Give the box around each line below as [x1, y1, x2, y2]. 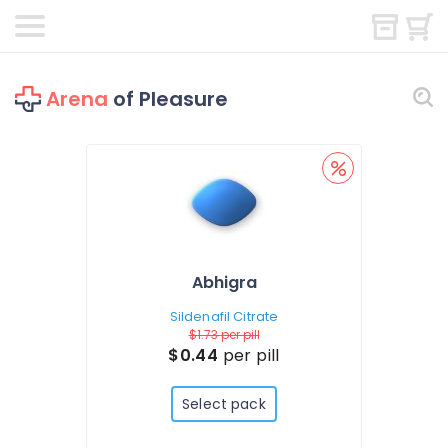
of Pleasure [108, 85, 228, 113]
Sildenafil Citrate [169, 307, 279, 326]
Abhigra [191, 271, 257, 294]
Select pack [182, 394, 266, 414]
